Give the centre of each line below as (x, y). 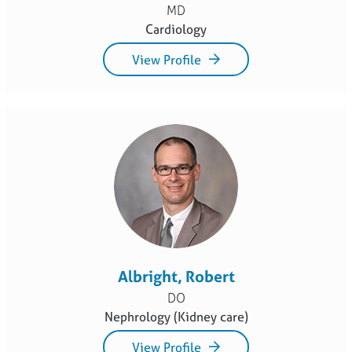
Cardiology (176, 29)
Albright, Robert (176, 276)
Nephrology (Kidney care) (176, 316)
